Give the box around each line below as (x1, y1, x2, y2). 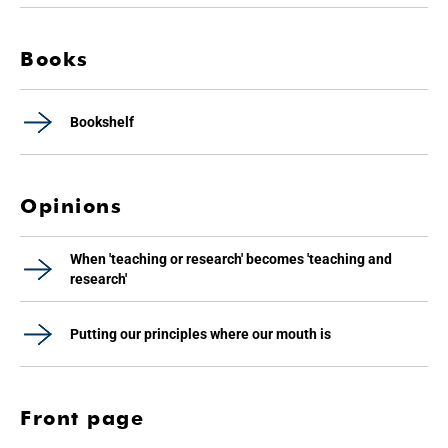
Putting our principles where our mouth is (70, 325, 331, 342)
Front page (20, 405, 144, 430)
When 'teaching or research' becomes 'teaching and (70, 250, 392, 267)
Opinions (20, 193, 122, 218)
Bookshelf (70, 113, 134, 130)
